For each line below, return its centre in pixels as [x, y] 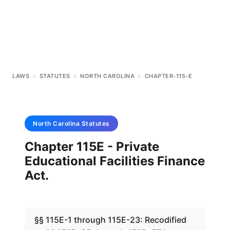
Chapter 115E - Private [92, 147]
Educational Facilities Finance [115, 161]
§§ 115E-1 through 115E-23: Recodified [110, 220]
